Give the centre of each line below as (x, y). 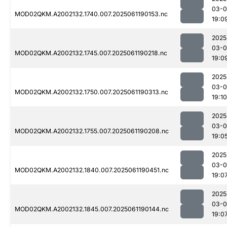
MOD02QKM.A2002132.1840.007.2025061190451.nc (92, 170)
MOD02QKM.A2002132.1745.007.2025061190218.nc (91, 53)
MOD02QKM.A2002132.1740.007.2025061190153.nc (91, 14)
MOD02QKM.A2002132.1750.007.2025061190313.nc (91, 92)
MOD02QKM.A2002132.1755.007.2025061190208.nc (92, 131)
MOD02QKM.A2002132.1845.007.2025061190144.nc (92, 209)
